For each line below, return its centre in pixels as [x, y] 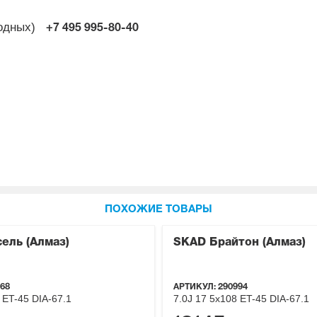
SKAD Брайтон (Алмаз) [240, 243]
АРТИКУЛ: [196, 287]
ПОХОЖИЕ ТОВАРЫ [158, 210]
